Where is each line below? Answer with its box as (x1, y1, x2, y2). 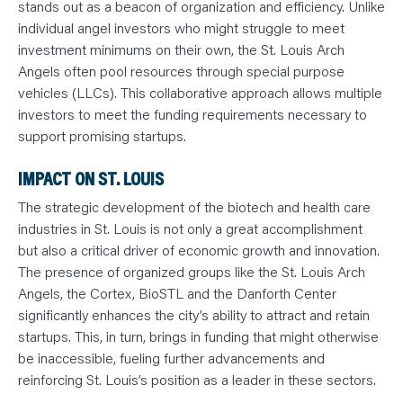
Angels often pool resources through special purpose (18, 61, 345, 81)
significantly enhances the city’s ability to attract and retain (18, 305, 370, 325)
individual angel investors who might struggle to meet (18, 18, 345, 38)
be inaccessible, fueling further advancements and (18, 348, 325, 368)
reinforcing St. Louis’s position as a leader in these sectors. (18, 370, 376, 390)
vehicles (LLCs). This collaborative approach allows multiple (18, 83, 382, 103)
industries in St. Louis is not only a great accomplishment (18, 219, 363, 238)
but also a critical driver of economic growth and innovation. (18, 240, 380, 260)
